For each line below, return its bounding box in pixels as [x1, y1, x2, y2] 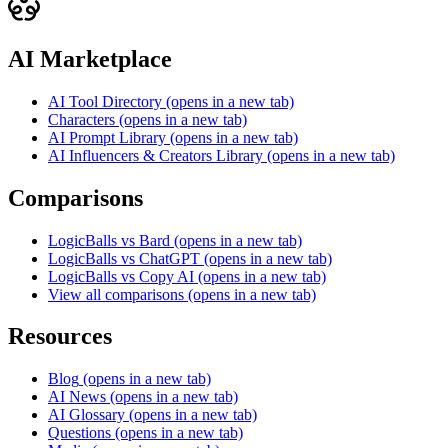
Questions [48, 424, 111, 442]
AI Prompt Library [48, 128, 166, 146]
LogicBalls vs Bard [48, 231, 170, 249]
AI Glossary [48, 406, 125, 424]
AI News [48, 388, 106, 406]
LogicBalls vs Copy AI [48, 267, 194, 285]
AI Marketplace [8, 45, 172, 72]
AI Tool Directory [48, 92, 166, 110]
